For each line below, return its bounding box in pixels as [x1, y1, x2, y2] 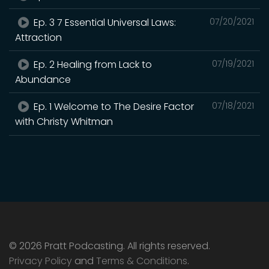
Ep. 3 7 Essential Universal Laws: [31, 15, 177, 29]
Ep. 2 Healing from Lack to [31, 57, 153, 71]
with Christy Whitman [15, 114, 113, 128]
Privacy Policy [9, 253, 72, 268]
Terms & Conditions [96, 253, 187, 268]
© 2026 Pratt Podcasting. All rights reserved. [9, 238, 210, 253]
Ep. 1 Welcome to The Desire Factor [31, 99, 195, 113]
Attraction [15, 30, 62, 44]
